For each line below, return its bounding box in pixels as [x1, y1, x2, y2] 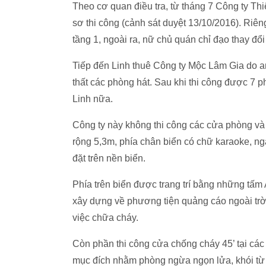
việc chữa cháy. [72, 213, 138, 223]
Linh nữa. [72, 94, 113, 104]
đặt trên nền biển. [72, 153, 145, 163]
